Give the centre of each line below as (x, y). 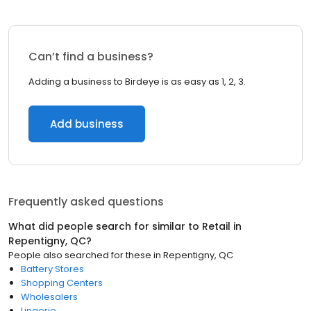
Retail (216, 226)
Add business (87, 124)
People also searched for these (80, 255)
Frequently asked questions (86, 202)
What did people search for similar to (105, 226)
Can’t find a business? (91, 57)
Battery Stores (52, 269)
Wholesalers (49, 297)
